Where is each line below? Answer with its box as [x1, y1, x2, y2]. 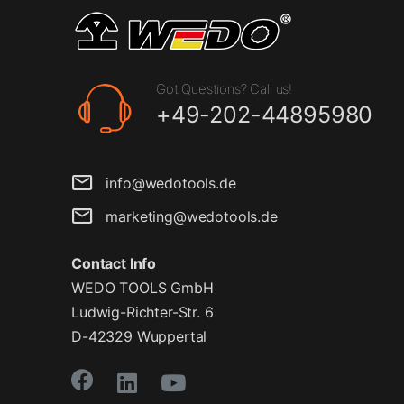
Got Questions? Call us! [155, 80, 293, 97]
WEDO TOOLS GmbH [71, 279, 214, 298]
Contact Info [71, 254, 157, 273]
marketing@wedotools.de [92, 207, 278, 225]
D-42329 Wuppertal [71, 327, 207, 346]
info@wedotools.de [92, 173, 236, 192]
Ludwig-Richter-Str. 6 [71, 303, 214, 322]
